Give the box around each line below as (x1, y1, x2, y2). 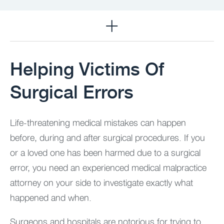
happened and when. (10, 190, 91, 204)
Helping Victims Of (10, 54, 164, 81)
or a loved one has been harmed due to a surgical (10, 145, 200, 159)
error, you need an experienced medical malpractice (10, 160, 206, 174)
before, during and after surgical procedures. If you (10, 130, 205, 144)
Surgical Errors (10, 77, 133, 104)
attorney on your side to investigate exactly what (10, 175, 193, 189)
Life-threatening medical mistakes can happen (10, 115, 186, 129)
